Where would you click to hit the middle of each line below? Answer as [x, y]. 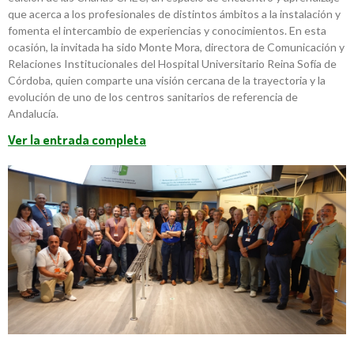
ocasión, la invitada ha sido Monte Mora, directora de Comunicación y [176, 47]
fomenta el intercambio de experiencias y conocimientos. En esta [167, 31]
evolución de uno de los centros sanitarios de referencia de [153, 97]
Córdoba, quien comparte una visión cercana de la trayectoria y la [167, 81]
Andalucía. [33, 114]
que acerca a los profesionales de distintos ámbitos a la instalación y [174, 14]
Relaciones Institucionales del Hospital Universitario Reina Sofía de [172, 64]
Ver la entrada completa [77, 140]
